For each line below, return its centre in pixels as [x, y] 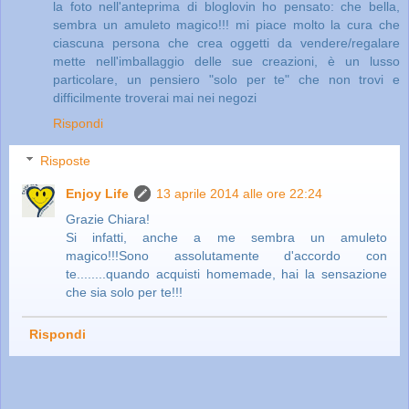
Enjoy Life [98, 194]
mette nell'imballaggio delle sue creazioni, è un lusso [226, 61]
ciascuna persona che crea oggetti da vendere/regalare [226, 42]
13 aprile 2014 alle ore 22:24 [240, 194]
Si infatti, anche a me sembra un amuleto [226, 238]
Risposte [66, 161]
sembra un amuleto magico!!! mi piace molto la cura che [226, 24]
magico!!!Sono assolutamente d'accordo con [226, 256]
